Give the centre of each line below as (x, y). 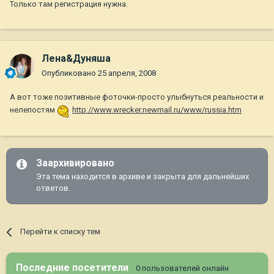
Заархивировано (75, 163)
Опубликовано (70, 73)
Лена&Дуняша (76, 59)
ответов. (53, 188)
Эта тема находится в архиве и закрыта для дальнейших (143, 177)
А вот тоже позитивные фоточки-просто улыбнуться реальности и (137, 97)
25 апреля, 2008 (127, 73)
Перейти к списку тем (61, 232)
